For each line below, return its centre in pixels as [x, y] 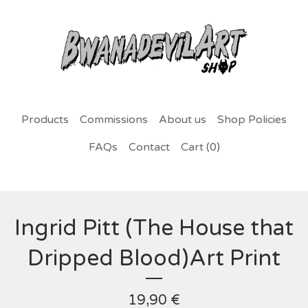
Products [45, 119]
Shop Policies [252, 119]
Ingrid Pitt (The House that [154, 228]
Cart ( [195, 147]
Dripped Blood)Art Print [154, 258]
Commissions [114, 119]
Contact [149, 147]
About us [183, 119]
